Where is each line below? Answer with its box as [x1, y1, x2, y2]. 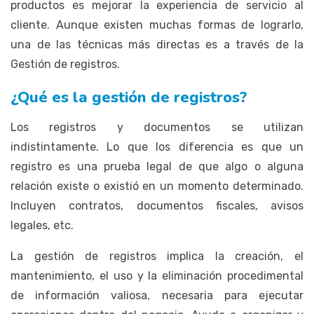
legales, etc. [11, 218, 74, 232]
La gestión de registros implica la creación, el [11, 249, 303, 263]
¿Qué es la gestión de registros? [11, 86, 247, 108]
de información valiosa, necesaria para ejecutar [11, 288, 303, 302]
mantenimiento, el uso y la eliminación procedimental [11, 268, 303, 282]
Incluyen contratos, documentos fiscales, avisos [11, 198, 303, 212]
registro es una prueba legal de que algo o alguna [11, 159, 303, 173]
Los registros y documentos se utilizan [11, 120, 303, 134]
